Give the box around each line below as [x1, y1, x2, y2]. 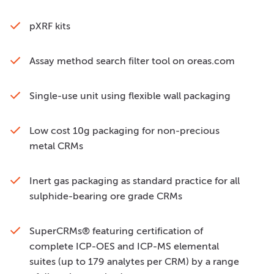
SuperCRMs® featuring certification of [29, 224, 203, 237]
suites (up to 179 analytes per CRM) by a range [29, 255, 239, 267]
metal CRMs [29, 139, 83, 152]
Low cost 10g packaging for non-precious [29, 124, 220, 136]
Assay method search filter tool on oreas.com [29, 54, 235, 67]
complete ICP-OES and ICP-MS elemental [29, 240, 219, 252]
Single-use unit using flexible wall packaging [29, 89, 231, 102]
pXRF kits [29, 20, 70, 32]
